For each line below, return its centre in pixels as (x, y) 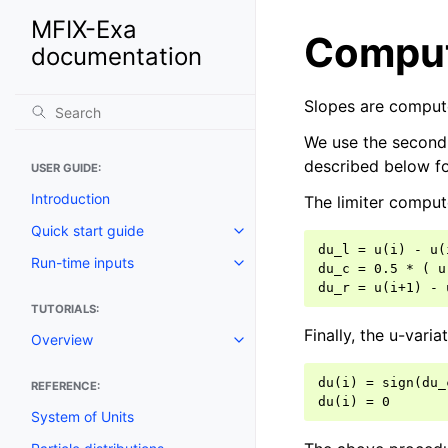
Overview (62, 339)
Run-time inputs (82, 262)
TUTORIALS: (65, 309)
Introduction (70, 198)
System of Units (82, 416)
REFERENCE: (65, 386)
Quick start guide (87, 230)
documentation (116, 56)
